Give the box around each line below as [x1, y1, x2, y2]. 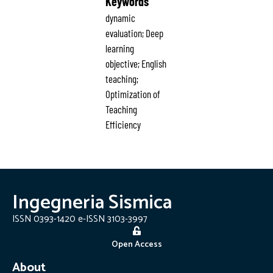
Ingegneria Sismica [12, 187, 172, 219]
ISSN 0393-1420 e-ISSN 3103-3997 [12, 211, 147, 227]
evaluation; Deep [105, 27, 163, 40]
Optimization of [105, 88, 160, 101]
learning [105, 42, 134, 55]
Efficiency [105, 118, 141, 131]
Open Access [111, 238, 162, 252]
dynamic [105, 12, 135, 24]
